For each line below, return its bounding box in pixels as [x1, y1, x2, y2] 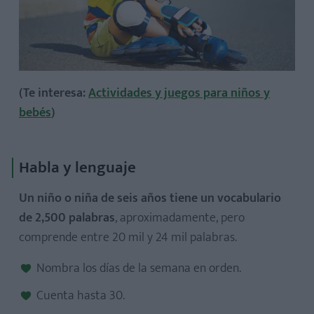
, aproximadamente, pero [115, 207, 245, 228]
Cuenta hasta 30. [36, 285, 125, 306]
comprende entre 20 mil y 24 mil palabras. [19, 226, 237, 248]
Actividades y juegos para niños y [88, 82, 270, 104]
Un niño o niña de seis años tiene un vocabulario [19, 187, 281, 209]
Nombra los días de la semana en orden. [36, 257, 241, 279]
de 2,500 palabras [19, 207, 115, 228]
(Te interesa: [19, 82, 88, 104]
